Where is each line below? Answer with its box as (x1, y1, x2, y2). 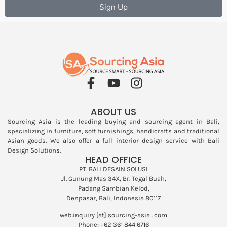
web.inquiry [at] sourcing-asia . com (60, 211, 167, 219)
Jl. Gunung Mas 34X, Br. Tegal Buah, (61, 175, 166, 183)
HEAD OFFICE (85, 153, 142, 166)
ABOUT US (91, 105, 136, 119)
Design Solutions (8, 146, 60, 155)
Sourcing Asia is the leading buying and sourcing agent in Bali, (8, 118, 219, 126)
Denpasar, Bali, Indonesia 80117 (66, 194, 161, 202)
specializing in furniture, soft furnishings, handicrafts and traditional (8, 127, 219, 135)
